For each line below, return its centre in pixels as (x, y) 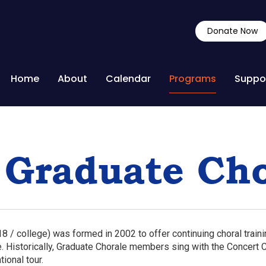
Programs (193, 79)
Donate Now (232, 31)
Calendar (128, 79)
